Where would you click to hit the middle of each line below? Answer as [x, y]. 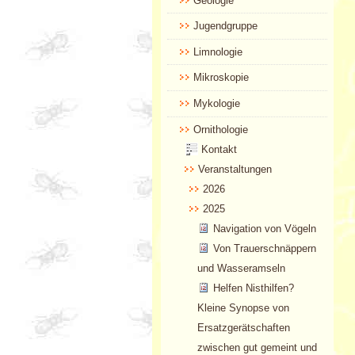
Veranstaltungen [235, 169]
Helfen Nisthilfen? [254, 288]
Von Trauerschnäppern [265, 248]
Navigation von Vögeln [265, 228]
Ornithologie [220, 129]
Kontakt [219, 149]
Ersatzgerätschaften [244, 327]
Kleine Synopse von [244, 307]
